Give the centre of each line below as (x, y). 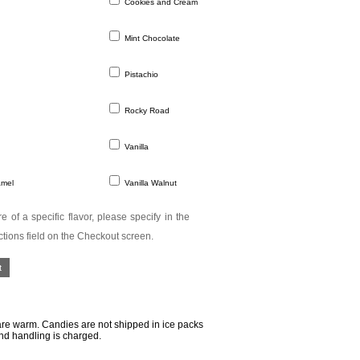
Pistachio (140, 75)
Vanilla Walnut (149, 183)
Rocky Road (146, 111)
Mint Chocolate (151, 39)
